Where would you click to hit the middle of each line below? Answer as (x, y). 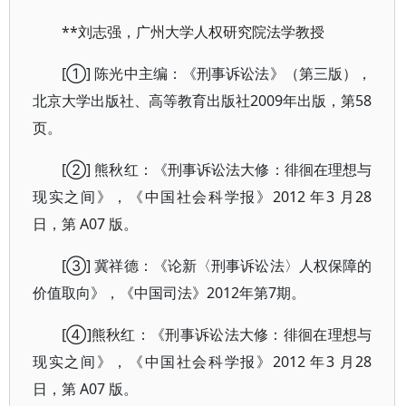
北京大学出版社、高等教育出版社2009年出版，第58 (203, 101)
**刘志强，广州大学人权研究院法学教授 (193, 32)
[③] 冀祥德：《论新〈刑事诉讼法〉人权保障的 (217, 266)
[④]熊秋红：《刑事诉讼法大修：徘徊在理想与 (217, 334)
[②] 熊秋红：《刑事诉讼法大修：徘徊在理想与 (217, 169)
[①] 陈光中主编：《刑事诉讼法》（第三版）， (217, 73)
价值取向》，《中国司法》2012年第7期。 (169, 293)
